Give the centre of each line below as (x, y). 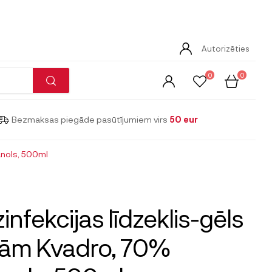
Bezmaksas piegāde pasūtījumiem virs (91, 120)
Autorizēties (226, 48)
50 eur (184, 120)
